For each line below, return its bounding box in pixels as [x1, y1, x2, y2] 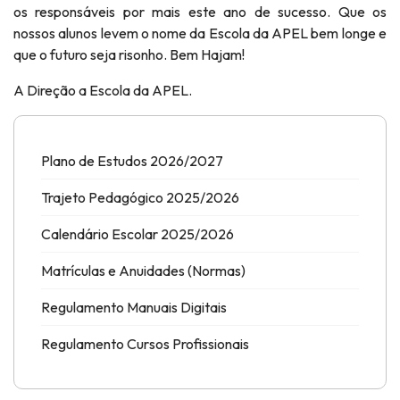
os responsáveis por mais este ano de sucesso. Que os [13, 3, 387, 21]
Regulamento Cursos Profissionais [41, 335, 249, 353]
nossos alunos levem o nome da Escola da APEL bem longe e [13, 24, 387, 42]
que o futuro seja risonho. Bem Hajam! [13, 46, 245, 63]
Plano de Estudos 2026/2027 [41, 152, 223, 170]
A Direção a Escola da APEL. [13, 81, 192, 99]
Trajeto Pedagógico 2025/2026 [41, 188, 239, 206]
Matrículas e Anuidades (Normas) [41, 262, 246, 279]
